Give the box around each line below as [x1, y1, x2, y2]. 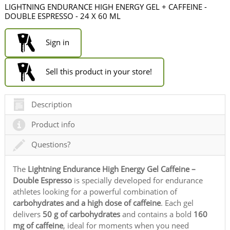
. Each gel [161, 197, 194, 208]
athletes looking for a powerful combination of [13, 186, 178, 197]
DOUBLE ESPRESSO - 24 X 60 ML [5, 10, 121, 21]
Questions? [31, 139, 71, 150]
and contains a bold [120, 208, 194, 219]
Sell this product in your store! [43, 66, 152, 76]
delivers [13, 208, 43, 219]
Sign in [43, 36, 69, 47]
